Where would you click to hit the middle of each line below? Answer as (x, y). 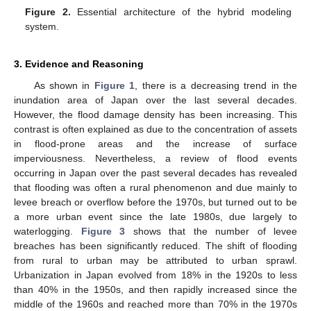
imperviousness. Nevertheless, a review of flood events (155, 158)
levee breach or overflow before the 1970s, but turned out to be (155, 202)
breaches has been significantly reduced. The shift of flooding (155, 245)
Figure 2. (48, 11)
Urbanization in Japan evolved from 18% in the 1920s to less (155, 275)
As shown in (64, 85)
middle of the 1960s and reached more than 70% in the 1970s (155, 304)
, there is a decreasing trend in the (216, 85)
